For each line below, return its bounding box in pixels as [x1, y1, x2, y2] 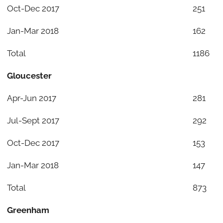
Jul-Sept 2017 [6, 115, 59, 125]
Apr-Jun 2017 [6, 93, 56, 103]
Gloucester [6, 70, 52, 81]
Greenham [6, 205, 49, 215]
